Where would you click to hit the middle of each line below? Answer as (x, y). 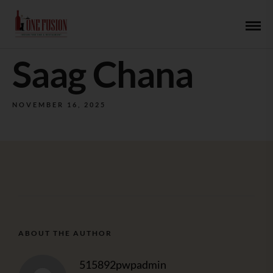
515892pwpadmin (123, 264)
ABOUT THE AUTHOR (65, 233)
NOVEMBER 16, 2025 (59, 105)
